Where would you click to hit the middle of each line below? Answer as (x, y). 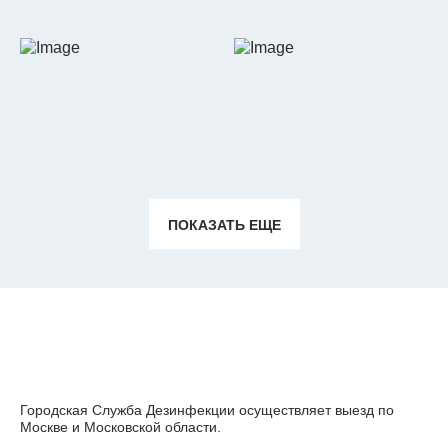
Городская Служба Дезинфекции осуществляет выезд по (207, 410)
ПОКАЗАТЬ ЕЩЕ (224, 225)
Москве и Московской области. (120, 427)
